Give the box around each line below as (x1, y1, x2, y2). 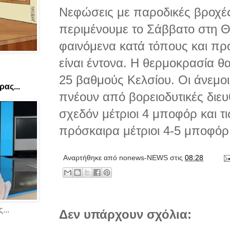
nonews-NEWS (119, 154, 168, 162)
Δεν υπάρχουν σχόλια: (59, 207, 191, 222)
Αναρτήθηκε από (63, 154, 119, 162)
